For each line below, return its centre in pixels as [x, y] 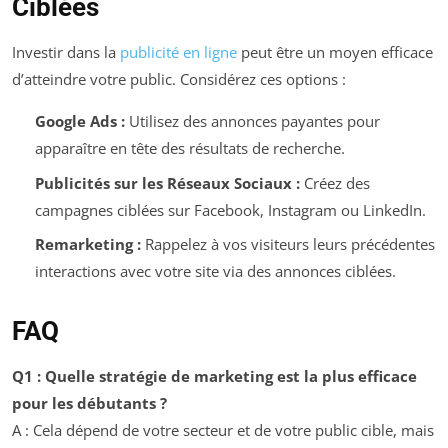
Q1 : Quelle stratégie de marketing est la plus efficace [214, 376]
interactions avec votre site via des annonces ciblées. [215, 271]
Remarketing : [87, 244]
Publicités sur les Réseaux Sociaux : [167, 182]
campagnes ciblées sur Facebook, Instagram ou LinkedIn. [230, 209]
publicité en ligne [178, 52]
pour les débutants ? [89, 403]
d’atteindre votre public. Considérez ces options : [179, 79]
